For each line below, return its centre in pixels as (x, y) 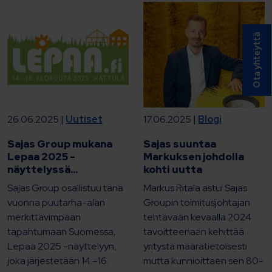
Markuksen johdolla (194, 156)
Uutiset (84, 119)
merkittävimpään (44, 217)
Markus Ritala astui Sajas (195, 188)
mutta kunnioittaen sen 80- (203, 260)
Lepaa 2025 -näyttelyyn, (62, 246)
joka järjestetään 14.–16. (58, 260)
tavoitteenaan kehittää (194, 231)
